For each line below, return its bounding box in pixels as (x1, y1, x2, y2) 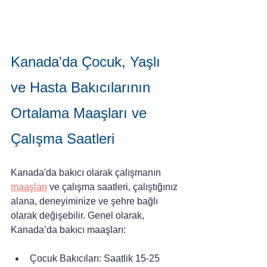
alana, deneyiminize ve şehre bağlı (11, 196, 160, 207)
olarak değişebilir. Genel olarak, (11, 210, 147, 221)
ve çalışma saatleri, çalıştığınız (47, 182, 180, 193)
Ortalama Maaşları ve (11, 105, 151, 122)
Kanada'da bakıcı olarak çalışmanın (11, 167, 163, 178)
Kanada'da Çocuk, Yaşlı (11, 54, 164, 70)
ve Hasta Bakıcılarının (11, 79, 154, 96)
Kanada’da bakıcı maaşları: (11, 225, 126, 235)
